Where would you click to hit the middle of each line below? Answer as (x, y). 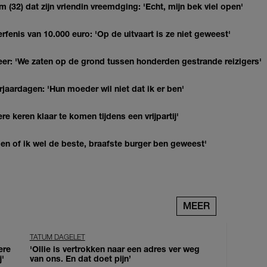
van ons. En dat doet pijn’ (80, 259)
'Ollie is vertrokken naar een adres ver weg (114, 249)
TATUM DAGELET (57, 237)
